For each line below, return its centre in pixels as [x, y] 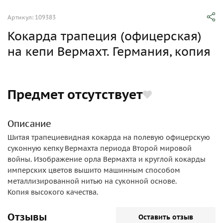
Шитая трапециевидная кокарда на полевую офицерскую [109, 137]
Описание [29, 124]
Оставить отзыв [166, 217]
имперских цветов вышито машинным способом [94, 170]
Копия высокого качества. [53, 192]
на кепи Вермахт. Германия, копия [109, 52]
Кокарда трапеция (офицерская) [105, 36]
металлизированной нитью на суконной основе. [92, 181]
